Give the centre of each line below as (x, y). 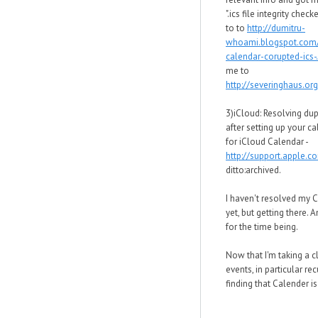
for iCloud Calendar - (267, 142)
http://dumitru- (276, 28)
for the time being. (262, 227)
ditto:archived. (253, 170)
